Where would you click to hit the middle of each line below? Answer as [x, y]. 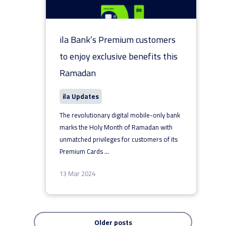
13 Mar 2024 [77, 174]
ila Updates [80, 96]
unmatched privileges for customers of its [118, 139]
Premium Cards [82, 151]
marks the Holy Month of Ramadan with [116, 127]
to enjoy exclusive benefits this [118, 56]
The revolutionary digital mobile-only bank [120, 115]
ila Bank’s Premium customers [117, 40]
